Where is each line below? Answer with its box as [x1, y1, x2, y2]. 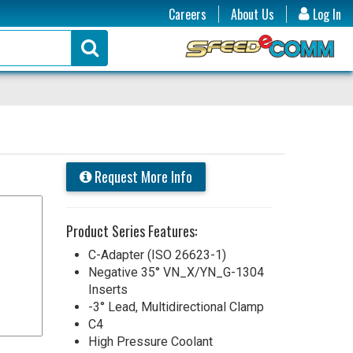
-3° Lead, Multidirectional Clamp [87, 299, 264, 314]
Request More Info [91, 165, 192, 187]
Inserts [87, 281, 128, 297]
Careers [169, 5, 206, 24]
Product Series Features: [65, 220, 197, 241]
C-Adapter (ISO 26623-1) [87, 247, 226, 262]
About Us [231, 5, 274, 24]
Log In [310, 5, 341, 24]
